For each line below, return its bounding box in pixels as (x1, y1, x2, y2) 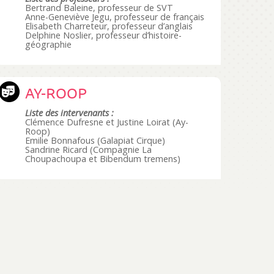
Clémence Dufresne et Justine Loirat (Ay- (25, 116, 189, 128)
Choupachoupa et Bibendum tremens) (25, 153, 181, 165)
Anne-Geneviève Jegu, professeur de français (25, 11, 205, 23)
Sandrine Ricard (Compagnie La (25, 144, 152, 155)
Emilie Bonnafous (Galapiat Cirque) (25, 135, 166, 146)
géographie (25, 39, 72, 50)
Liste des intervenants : (25, 107, 114, 119)
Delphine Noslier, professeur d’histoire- (25, 29, 182, 41)
